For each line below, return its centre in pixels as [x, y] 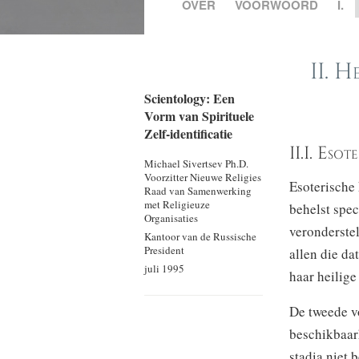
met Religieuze [177, 204]
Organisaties [171, 218]
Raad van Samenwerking [198, 191]
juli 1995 [165, 268]
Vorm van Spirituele [200, 116]
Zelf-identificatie [189, 133]
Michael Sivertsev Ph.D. [197, 163]
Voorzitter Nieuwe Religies [203, 177]
